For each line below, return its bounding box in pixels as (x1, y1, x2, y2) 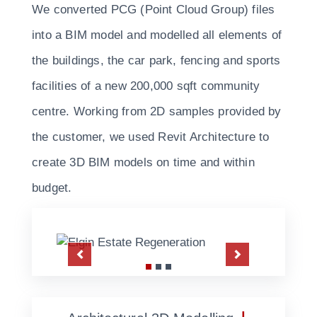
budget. (32, 181, 72, 195)
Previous (79, 256, 127, 270)
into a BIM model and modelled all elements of (32, 28, 282, 42)
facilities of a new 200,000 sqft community (32, 79, 260, 93)
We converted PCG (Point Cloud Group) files (32, 3, 275, 17)
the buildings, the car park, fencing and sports (32, 54, 281, 68)
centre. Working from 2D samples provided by (32, 105, 282, 119)
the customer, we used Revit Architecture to (32, 130, 270, 144)
